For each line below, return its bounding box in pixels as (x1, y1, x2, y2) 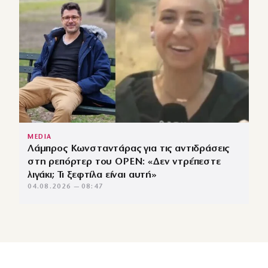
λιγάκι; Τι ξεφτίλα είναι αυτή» (28, 170, 157, 181)
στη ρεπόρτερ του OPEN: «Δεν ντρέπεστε (28, 157, 221, 167)
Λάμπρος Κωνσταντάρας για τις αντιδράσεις (28, 144, 230, 154)
